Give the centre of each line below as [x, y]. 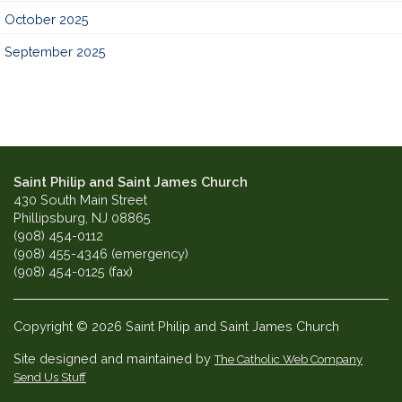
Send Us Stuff [50, 378]
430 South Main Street [80, 200]
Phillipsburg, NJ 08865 [82, 218]
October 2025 [47, 20]
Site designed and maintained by [114, 359]
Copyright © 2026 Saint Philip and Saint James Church [176, 327]
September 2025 [55, 52]
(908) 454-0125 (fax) [73, 272]
